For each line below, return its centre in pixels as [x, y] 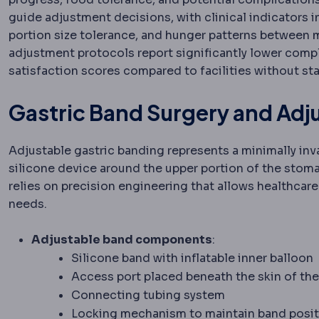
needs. [28, 204]
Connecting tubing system [148, 296]
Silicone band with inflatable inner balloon [192, 258]
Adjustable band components [122, 240]
